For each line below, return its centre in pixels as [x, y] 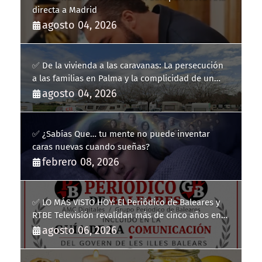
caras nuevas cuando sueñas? [91, 147]
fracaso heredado [67, 92]
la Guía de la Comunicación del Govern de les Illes [130, 228]
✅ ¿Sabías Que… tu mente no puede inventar [121, 134]
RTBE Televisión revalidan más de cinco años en [127, 216]
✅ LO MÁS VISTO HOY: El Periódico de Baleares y [126, 203]
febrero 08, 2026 [81, 162]
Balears [47, 241]
